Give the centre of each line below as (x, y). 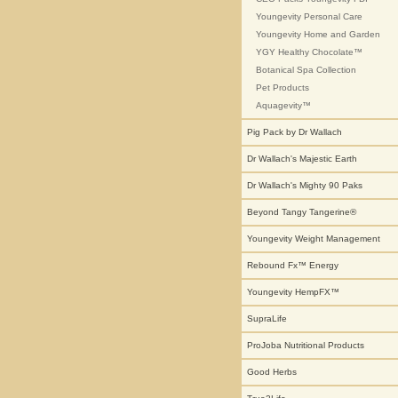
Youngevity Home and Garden (318, 34)
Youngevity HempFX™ (293, 292)
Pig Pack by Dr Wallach (295, 132)
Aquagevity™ (283, 105)
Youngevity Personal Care (309, 16)
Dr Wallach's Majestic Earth (302, 159)
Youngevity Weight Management (314, 239)
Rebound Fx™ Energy (293, 265)
